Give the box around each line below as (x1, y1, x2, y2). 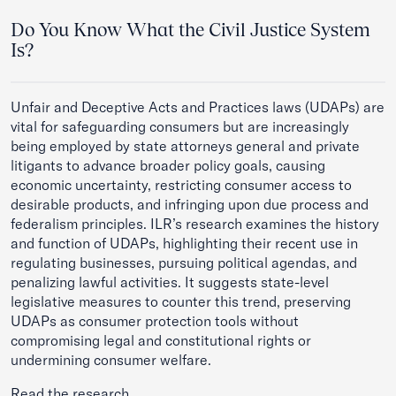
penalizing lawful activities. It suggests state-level (11, 273, 329, 291)
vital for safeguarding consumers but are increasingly (11, 118, 349, 135)
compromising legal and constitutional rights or (11, 331, 311, 349)
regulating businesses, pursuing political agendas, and (11, 254, 357, 271)
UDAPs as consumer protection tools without (11, 312, 299, 330)
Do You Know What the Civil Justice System (11, 19, 370, 41)
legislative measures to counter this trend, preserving (11, 293, 351, 310)
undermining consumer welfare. (11, 351, 211, 369)
